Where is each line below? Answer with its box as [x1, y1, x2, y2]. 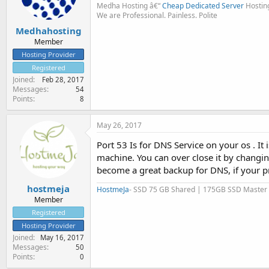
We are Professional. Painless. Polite [97, 10, 217, 20]
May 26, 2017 [97, 119, 142, 130]
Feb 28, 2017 [42, 74, 84, 84]
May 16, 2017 [40, 233, 84, 242]
